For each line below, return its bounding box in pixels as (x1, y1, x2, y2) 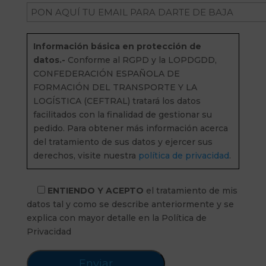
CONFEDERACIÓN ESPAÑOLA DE (33, 68, 180, 79)
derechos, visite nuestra (33, 150, 138, 161)
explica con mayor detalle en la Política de (26, 213, 207, 223)
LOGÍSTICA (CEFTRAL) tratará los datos (33, 96, 201, 106)
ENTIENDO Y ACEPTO (45, 185, 144, 196)
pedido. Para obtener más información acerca (33, 123, 228, 134)
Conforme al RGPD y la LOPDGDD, (65, 55, 217, 65)
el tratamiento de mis (143, 185, 237, 196)
